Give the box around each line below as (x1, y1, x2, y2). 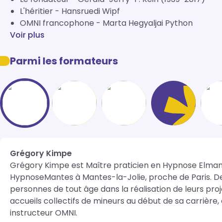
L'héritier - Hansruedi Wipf (20, 5, 120, 17)
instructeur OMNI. (10, 207, 79, 219)
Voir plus (10, 29, 45, 41)
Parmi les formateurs (10, 54, 118, 68)
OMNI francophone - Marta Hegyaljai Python (20, 17, 193, 29)
